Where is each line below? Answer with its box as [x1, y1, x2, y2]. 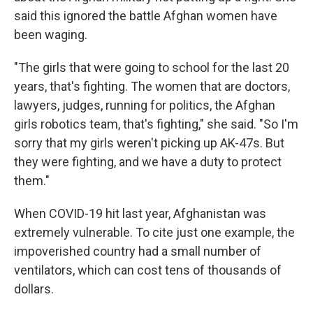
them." [14, 173, 50, 188]
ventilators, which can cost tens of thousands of [14, 262, 282, 277]
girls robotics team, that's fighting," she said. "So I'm [14, 116, 298, 131]
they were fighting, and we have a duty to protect [14, 154, 282, 169]
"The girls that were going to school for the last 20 [14, 59, 289, 75]
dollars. [14, 281, 54, 296]
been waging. [14, 27, 87, 42]
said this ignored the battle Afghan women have [14, 8, 277, 23]
